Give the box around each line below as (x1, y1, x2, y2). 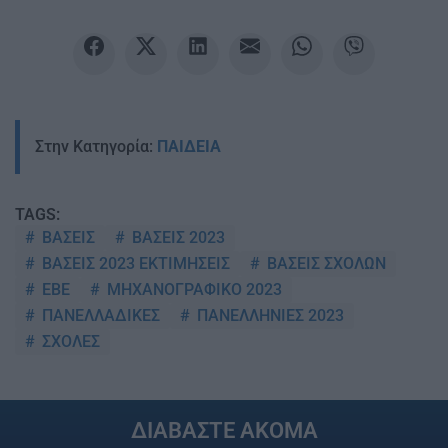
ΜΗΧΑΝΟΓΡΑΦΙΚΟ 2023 (103, 280, 282, 300)
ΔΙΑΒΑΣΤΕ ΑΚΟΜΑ (130, 417, 318, 444)
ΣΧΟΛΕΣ (38, 332, 100, 352)
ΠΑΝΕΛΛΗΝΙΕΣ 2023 (193, 306, 344, 326)
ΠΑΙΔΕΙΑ (157, 137, 221, 157)
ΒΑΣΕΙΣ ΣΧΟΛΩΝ (263, 254, 386, 274)
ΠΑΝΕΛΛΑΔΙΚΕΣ (38, 306, 160, 326)
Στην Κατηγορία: (35, 137, 157, 157)
